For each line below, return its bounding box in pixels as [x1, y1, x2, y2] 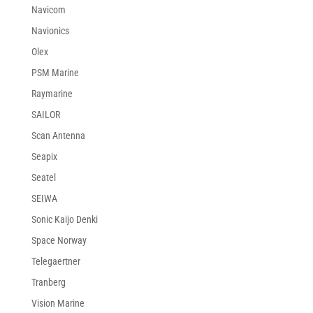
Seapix [31, 151, 57, 163]
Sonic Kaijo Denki [31, 214, 98, 226]
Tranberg [31, 277, 66, 289]
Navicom [31, 4, 66, 16]
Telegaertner [31, 256, 80, 268]
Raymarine [31, 88, 73, 100]
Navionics [31, 25, 69, 37]
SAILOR [31, 109, 60, 121]
